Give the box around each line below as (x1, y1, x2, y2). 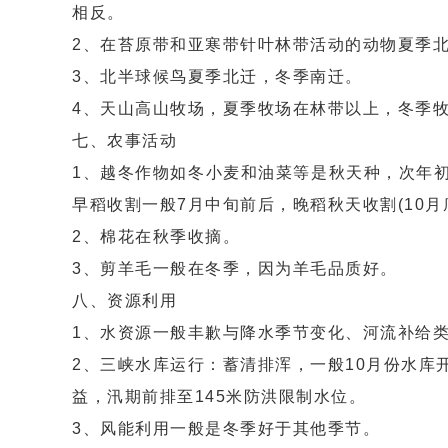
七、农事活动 (72, 132, 177, 149)
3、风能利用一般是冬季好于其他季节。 (72, 420, 380, 437)
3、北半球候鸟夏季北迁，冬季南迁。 (72, 68, 363, 85)
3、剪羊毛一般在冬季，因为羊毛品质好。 (72, 260, 398, 277)
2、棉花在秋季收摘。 (72, 228, 240, 245)
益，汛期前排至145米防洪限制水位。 (72, 388, 366, 405)
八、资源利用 (72, 292, 177, 309)
